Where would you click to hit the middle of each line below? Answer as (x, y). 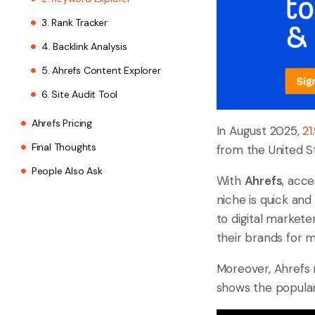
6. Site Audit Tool (79, 95)
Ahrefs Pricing (62, 123)
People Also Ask (67, 171)
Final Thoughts (64, 147)
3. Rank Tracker (74, 23)
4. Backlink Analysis (84, 47)
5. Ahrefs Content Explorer (101, 71)
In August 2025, (259, 131)
